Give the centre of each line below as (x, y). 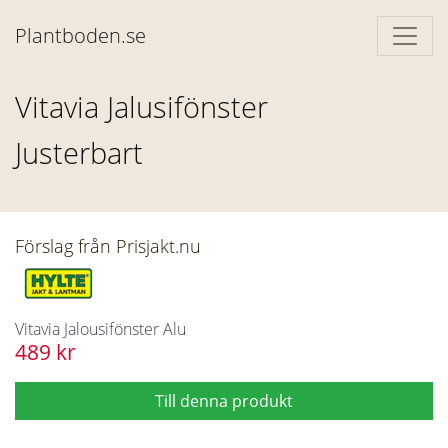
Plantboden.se (80, 35)
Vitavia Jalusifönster (141, 106)
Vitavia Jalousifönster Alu (100, 329)
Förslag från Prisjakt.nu (108, 246)
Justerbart (79, 152)
